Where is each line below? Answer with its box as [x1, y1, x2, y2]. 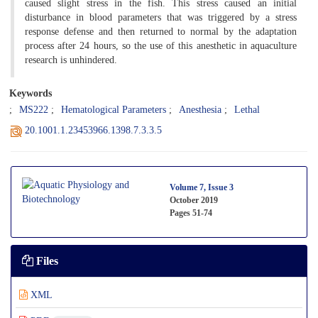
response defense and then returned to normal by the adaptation [25, 26, 297, 37]
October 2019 [170, 194, 218, 205]
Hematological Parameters [61, 104, 166, 115]
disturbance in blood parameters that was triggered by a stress [25, 11, 297, 23]
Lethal [234, 104, 260, 115]
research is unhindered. [25, 54, 123, 65]
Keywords [9, 87, 52, 99]
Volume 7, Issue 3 [170, 182, 234, 192]
